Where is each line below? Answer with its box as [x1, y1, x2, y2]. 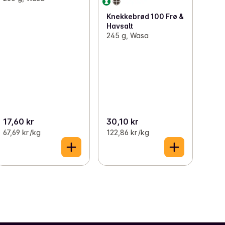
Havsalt [106, 22, 133, 31]
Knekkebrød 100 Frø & [106, 12, 184, 21]
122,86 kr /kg [106, 128, 149, 137]
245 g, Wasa [106, 31, 149, 40]
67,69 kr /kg [3, 128, 41, 137]
